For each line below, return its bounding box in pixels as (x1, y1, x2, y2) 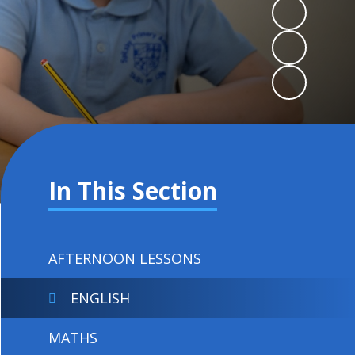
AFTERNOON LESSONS (48, 249, 202, 268)
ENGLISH (71, 288, 131, 307)
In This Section (48, 174, 218, 207)
